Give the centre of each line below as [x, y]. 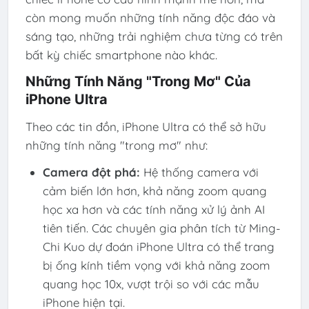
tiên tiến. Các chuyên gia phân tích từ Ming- [161, 228]
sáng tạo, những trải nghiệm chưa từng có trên [154, 37]
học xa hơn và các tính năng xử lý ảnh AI [153, 209]
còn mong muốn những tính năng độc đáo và [150, 18]
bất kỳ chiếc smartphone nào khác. [121, 55]
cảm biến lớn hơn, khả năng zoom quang [154, 190]
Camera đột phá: [91, 172]
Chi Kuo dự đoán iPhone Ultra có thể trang [158, 246]
